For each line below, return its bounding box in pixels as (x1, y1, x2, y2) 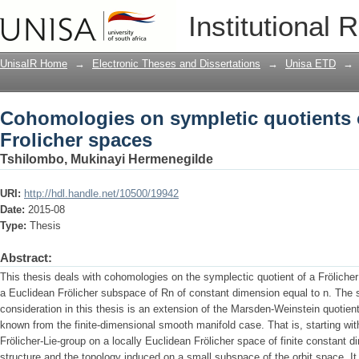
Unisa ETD (285, 58, 336, 70)
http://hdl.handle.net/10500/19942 (24, 188, 179, 200)
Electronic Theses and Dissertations (92, 58, 260, 70)
